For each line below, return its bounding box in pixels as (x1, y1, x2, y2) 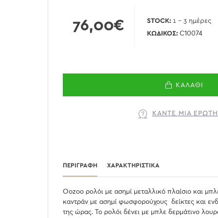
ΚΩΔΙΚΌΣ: (147, 30, 178, 37)
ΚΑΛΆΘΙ (175, 81, 203, 89)
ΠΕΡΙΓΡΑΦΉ (63, 163, 97, 169)
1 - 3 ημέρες (173, 18, 211, 24)
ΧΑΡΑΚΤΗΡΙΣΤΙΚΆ (107, 163, 160, 169)
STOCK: (147, 18, 171, 24)
